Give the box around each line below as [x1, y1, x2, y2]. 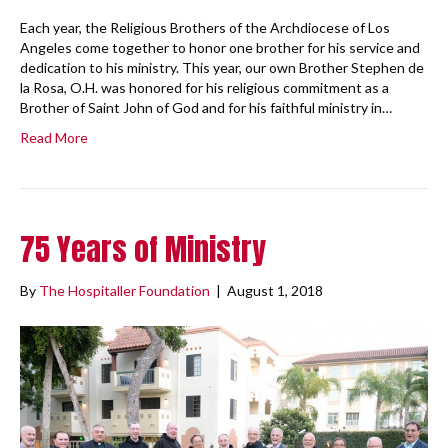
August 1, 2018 [227, 281, 323, 299]
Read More [20, 128, 88, 146]
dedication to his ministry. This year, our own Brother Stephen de [20, 58, 424, 76]
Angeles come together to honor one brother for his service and [20, 38, 420, 56]
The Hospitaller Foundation [39, 281, 210, 299]
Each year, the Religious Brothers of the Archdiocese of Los [20, 18, 390, 36]
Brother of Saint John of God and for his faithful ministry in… [20, 98, 392, 116]
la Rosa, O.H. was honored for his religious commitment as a [20, 78, 389, 96]
